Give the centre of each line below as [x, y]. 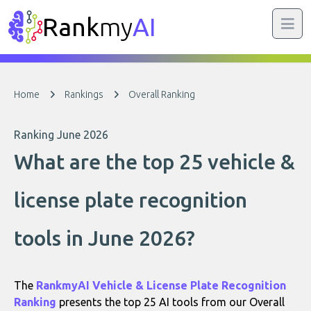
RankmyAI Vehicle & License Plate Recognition [161, 285]
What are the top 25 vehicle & [154, 162]
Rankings [84, 94]
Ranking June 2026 [61, 135]
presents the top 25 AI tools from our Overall [170, 302]
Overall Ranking [162, 94]
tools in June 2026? [104, 238]
